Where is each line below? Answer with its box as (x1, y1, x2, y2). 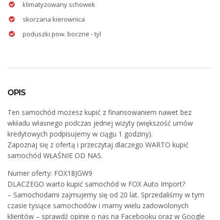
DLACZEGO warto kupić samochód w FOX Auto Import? (7, 179, 185, 189)
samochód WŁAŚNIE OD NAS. (7, 150, 103, 160)
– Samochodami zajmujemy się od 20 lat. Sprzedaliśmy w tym (7, 190, 204, 199)
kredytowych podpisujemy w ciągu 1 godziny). (7, 129, 153, 138)
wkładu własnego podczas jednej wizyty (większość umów (7, 118, 193, 128)
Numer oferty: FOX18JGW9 (7, 168, 92, 178)
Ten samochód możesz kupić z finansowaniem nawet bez (7, 107, 192, 117)
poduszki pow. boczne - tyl (23, 29, 101, 38)
